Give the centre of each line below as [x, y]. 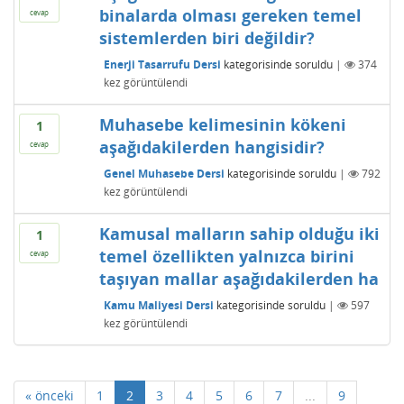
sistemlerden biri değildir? [207, 38]
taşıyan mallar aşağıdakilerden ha [239, 279]
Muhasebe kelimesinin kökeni [222, 124]
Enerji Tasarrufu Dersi [162, 64]
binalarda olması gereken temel [230, 15]
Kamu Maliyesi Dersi [158, 305]
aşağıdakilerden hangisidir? [211, 147]
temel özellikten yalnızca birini [226, 256]
